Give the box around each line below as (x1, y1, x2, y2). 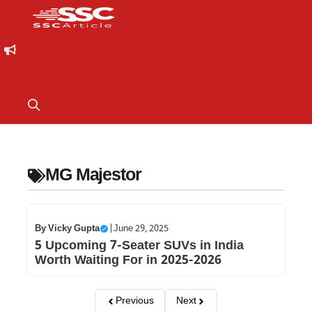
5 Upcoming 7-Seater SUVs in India (35, 238, 244, 254)
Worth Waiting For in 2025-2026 (35, 253, 221, 269)
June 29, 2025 (114, 223, 169, 235)
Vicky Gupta (48, 223, 100, 235)
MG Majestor (45, 164, 141, 187)
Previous (116, 295, 154, 308)
